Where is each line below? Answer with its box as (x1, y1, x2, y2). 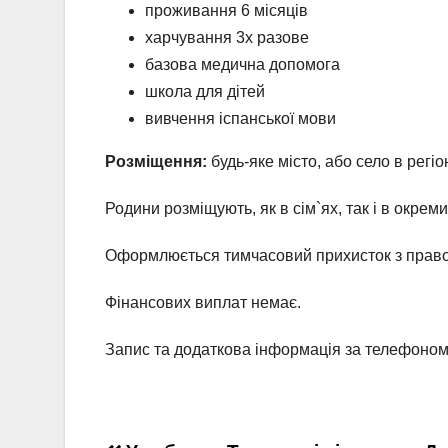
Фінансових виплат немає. (105, 293, 301, 311)
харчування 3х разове (145, 28, 309, 46)
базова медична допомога (145, 55, 340, 73)
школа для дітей (145, 82, 265, 100)
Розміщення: (105, 152, 207, 170)
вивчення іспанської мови (145, 109, 336, 127)
